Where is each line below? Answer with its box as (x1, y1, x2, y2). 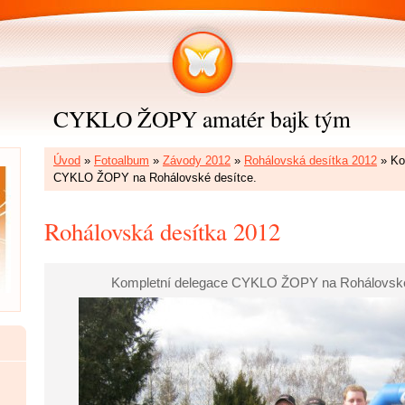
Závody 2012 (163, 154, 231, 167)
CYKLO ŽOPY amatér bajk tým (52, 103, 351, 134)
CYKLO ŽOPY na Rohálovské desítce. (53, 171, 257, 184)
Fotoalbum (94, 154, 149, 167)
